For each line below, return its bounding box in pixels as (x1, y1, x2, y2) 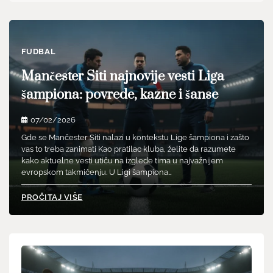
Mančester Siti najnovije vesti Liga (21, 68, 224, 85)
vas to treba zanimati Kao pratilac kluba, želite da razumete (21, 144, 236, 154)
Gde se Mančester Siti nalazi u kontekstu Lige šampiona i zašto (21, 133, 249, 143)
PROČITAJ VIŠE (21, 192, 83, 202)
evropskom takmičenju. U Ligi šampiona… (21, 168, 172, 177)
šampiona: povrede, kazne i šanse (21, 87, 218, 104)
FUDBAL (21, 47, 56, 57)
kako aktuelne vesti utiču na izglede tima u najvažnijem (21, 156, 223, 166)
